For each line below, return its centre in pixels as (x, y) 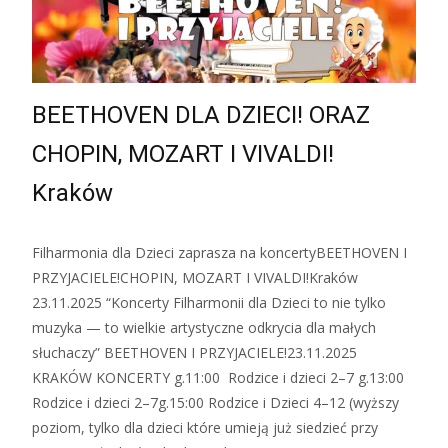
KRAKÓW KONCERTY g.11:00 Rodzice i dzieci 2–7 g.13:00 (218, 377)
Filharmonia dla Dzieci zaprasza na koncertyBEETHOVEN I (219, 252)
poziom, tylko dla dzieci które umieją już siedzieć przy (205, 427)
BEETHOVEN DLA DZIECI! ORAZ (201, 114)
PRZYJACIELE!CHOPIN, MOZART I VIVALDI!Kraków (195, 277)
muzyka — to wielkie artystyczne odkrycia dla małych (204, 327)
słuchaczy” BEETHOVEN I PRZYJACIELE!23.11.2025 (194, 352)
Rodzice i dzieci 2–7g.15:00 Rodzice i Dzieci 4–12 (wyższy (215, 402)
